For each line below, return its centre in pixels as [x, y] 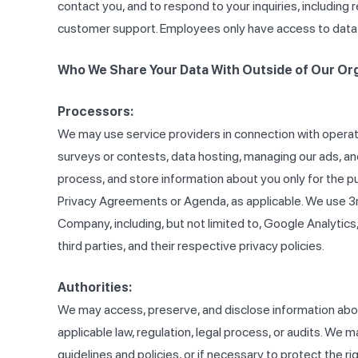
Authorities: [95, 288]
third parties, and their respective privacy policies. [191, 246]
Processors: [95, 112]
